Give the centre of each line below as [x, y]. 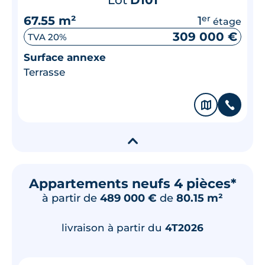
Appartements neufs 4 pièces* [132, 184]
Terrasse [44, 72]
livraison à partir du [113, 228]
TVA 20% [47, 37]
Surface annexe [65, 58]
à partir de [71, 198]
